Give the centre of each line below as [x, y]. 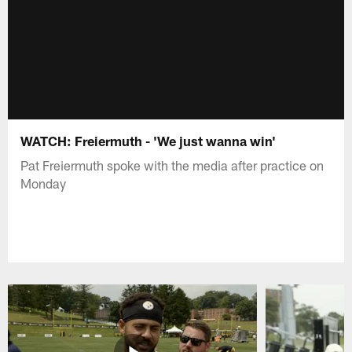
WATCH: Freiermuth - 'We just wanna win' [148, 140]
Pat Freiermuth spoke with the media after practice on [172, 165]
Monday [44, 183]
